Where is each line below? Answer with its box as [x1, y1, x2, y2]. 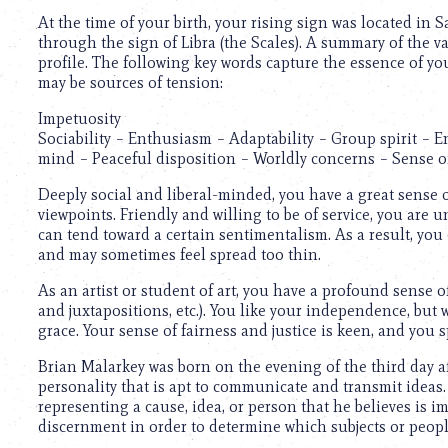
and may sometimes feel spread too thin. [38, 245, 321, 265]
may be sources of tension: [38, 73, 223, 93]
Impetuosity [38, 109, 121, 129]
